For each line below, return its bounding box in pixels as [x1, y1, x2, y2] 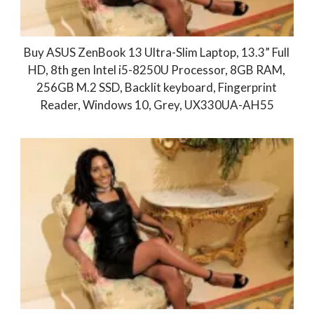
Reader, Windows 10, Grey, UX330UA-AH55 [39, 97, 274, 112]
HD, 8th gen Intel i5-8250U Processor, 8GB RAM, [28, 62, 286, 77]
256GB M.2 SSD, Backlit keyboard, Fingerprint [36, 79, 278, 95]
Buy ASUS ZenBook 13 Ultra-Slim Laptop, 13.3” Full [24, 44, 290, 60]
